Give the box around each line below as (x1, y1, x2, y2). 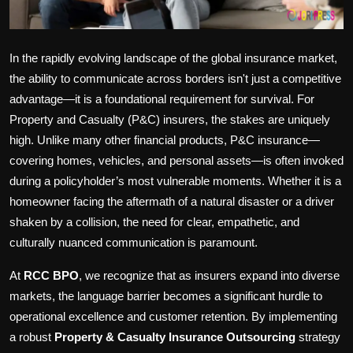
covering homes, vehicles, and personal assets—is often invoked (9, 154, 344, 168)
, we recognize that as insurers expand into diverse (79, 269, 340, 283)
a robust (9, 330, 54, 344)
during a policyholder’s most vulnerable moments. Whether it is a (9, 174, 341, 188)
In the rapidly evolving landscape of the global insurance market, (9, 51, 337, 65)
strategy (295, 330, 340, 344)
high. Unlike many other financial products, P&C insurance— (9, 133, 320, 147)
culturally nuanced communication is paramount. (9, 236, 258, 250)
